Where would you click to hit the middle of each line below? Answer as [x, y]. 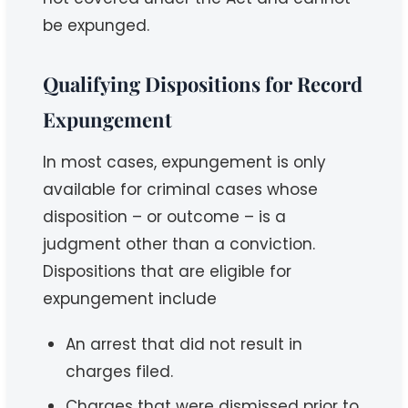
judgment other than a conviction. [179, 245]
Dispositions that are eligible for [168, 272]
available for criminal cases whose [181, 190]
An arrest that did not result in [184, 345]
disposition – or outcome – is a [165, 217]
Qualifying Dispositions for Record [203, 84]
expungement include [130, 299]
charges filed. [120, 372]
